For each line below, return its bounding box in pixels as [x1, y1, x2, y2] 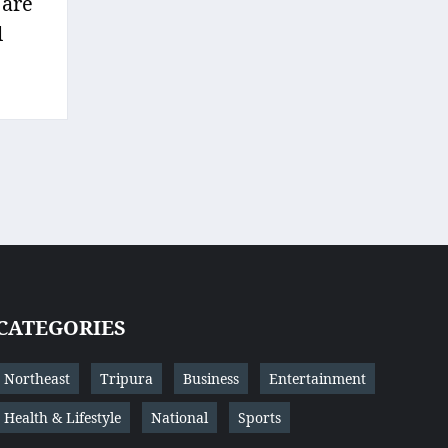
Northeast [3, 369, 70, 389]
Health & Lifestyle [3, 408, 121, 428]
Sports [237, 408, 281, 428]
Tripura [99, 369, 153, 389]
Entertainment [268, 369, 366, 389]
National [150, 408, 208, 428]
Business [182, 369, 239, 389]
